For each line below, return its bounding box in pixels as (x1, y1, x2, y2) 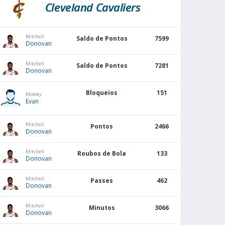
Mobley (25, 90, 42, 97)
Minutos (88, 203, 115, 212)
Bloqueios (86, 88, 118, 97)
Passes (90, 176, 114, 185)
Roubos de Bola (77, 149, 127, 158)
